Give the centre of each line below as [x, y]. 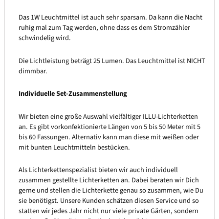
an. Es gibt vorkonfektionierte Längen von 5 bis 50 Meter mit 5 [109, 127]
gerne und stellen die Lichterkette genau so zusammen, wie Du [111, 191]
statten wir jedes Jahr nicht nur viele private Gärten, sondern [108, 211]
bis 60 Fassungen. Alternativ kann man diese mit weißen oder [109, 137]
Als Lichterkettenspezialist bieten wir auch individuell [98, 170]
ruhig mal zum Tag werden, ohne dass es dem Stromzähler [104, 27]
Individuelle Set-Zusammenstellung [73, 94]
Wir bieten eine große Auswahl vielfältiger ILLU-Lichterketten [108, 116]
